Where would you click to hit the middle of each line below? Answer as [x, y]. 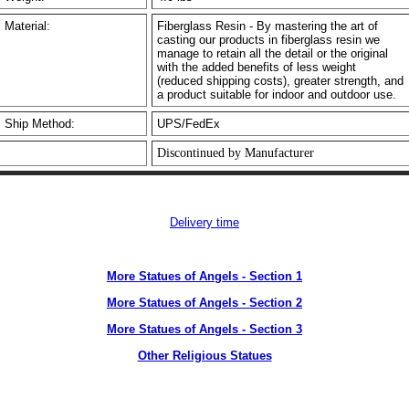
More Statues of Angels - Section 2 [204, 303]
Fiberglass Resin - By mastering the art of [267, 26]
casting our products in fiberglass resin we [268, 40]
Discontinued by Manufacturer [236, 153]
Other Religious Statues [204, 356]
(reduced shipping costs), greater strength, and [280, 81]
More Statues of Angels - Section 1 [204, 276]
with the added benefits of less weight [257, 67]
